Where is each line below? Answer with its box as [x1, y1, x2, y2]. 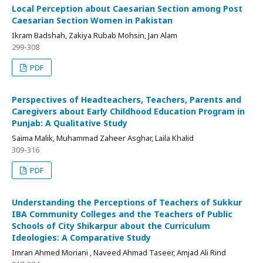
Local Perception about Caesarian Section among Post [12, 2, 242, 14]
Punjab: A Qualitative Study [12, 117, 127, 129]
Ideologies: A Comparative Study [12, 231, 151, 243]
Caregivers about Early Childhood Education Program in [12, 105, 245, 117]
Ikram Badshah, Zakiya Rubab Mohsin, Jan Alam [12, 29, 177, 41]
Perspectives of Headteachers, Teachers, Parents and [12, 93, 241, 105]
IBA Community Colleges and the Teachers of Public [12, 208, 232, 220]
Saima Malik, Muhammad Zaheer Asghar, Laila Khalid [12, 132, 194, 143]
